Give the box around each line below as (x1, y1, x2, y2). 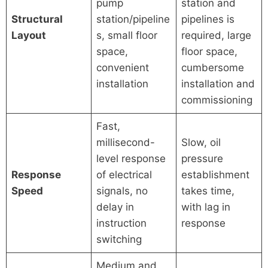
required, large (181, 29, 252, 41)
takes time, (181, 184, 235, 197)
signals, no (96, 184, 148, 197)
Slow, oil (181, 136, 221, 148)
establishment (181, 168, 250, 181)
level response (96, 152, 166, 165)
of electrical (96, 168, 153, 181)
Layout (11, 29, 47, 41)
